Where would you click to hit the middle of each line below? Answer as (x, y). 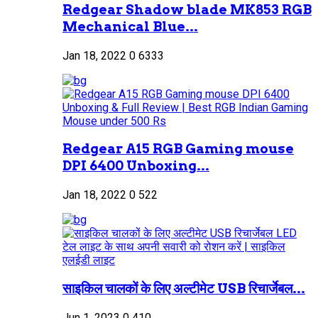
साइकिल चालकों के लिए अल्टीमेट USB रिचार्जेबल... (184, 288)
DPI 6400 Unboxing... (136, 166)
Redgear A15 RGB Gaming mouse (178, 149)
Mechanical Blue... (130, 26)
